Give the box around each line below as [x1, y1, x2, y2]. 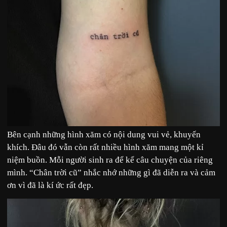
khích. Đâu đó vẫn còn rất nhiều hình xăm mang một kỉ [7, 142, 204, 153]
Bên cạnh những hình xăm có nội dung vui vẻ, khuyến [7, 130, 201, 140]
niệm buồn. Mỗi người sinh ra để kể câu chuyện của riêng [7, 155, 213, 165]
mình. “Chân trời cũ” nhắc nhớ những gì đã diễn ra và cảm [7, 168, 215, 178]
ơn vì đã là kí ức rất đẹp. [7, 180, 93, 191]
